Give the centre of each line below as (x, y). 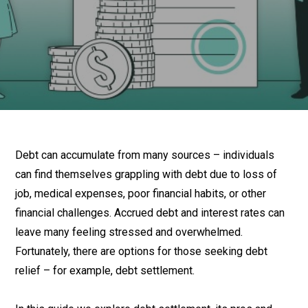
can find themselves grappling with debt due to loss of (146, 174)
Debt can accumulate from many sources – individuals (145, 155)
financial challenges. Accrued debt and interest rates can (150, 213)
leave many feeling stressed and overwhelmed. (129, 232)
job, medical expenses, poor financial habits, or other (141, 194)
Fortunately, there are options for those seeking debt (141, 251)
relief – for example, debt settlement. (105, 271)
